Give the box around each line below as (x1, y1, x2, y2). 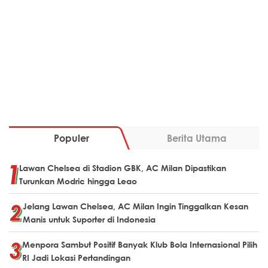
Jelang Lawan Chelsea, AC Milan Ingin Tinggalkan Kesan (23, 201, 248, 211)
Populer (54, 132, 89, 144)
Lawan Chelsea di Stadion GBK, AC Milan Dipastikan (19, 163, 226, 173)
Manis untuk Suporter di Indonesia (23, 214, 158, 224)
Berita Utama (166, 132, 227, 144)
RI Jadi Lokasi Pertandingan (22, 252, 130, 263)
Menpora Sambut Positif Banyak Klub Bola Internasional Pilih (22, 239, 257, 249)
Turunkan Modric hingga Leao (19, 176, 137, 186)
